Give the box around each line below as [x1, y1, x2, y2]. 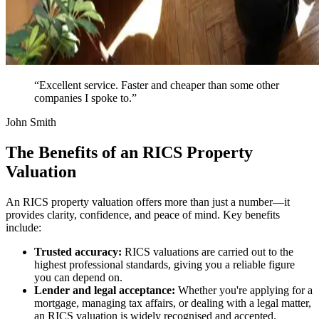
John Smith [6, 115, 56, 128]
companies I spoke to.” [34, 91, 137, 104]
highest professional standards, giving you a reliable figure [34, 258, 295, 271]
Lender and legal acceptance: [34, 283, 175, 296]
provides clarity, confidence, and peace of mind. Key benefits [6, 208, 280, 221]
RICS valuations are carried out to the [122, 245, 293, 258]
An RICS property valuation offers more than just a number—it [6, 195, 290, 208]
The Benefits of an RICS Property [6, 142, 253, 162]
